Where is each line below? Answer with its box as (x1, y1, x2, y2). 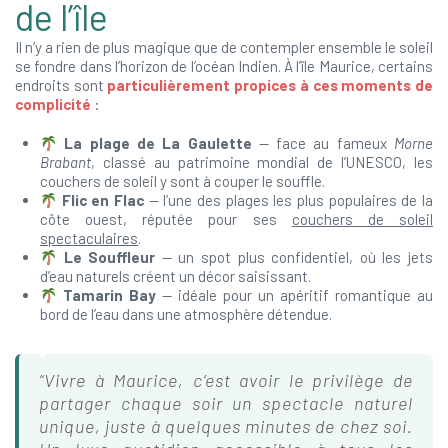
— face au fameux (251, 134, 395, 152)
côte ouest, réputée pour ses (40, 210, 292, 228)
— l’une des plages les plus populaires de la (144, 191, 434, 209)
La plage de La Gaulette (64, 134, 252, 152)
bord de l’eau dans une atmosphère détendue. (40, 305, 332, 323)
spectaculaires (40, 229, 138, 247)
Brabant (40, 153, 91, 171)
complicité (15, 95, 91, 113)
